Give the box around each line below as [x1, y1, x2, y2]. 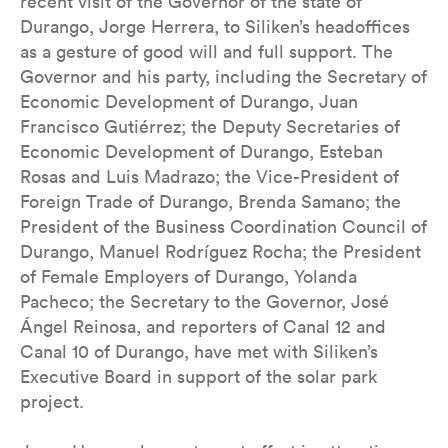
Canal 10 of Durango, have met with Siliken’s [20, 340, 378, 363]
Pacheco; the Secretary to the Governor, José [20, 290, 389, 313]
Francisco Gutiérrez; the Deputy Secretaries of [20, 115, 400, 138]
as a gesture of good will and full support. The [20, 40, 393, 63]
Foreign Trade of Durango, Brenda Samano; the [20, 190, 401, 213]
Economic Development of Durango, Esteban [20, 140, 383, 163]
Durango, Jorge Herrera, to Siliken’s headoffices [20, 15, 410, 38]
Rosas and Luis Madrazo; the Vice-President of [20, 165, 399, 188]
